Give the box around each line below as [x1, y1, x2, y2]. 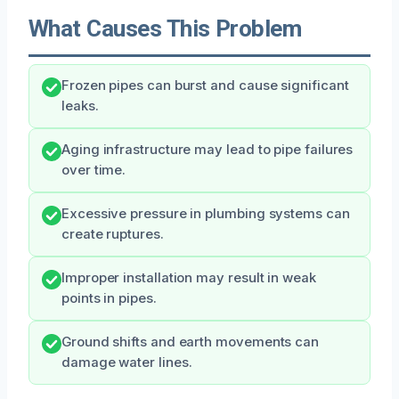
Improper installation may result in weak [61, 269, 316, 286]
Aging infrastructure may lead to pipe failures [61, 141, 354, 158]
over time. [61, 161, 126, 178]
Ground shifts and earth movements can [61, 333, 320, 350]
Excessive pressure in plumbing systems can [61, 205, 350, 222]
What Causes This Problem [28, 14, 302, 42]
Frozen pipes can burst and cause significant [61, 77, 349, 94]
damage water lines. [61, 354, 192, 370]
